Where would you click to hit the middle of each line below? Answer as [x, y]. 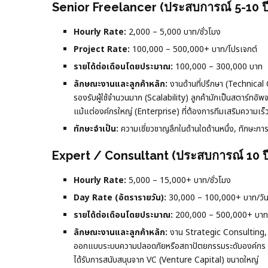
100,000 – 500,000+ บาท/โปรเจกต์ [194, 49]
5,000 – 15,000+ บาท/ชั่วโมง [179, 180]
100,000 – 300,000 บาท [218, 66]
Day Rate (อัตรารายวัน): [120, 197]
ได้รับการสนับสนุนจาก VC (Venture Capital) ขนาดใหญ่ [166, 260]
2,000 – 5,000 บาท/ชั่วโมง [173, 32]
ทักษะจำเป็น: [96, 129]
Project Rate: [102, 49]
